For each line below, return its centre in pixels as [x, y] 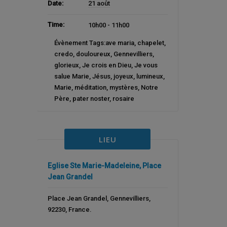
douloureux [93, 54]
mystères [123, 87]
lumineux [149, 76]
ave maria [120, 43]
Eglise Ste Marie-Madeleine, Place [104, 165]
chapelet [150, 43]
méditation [90, 87]
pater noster [91, 98]
